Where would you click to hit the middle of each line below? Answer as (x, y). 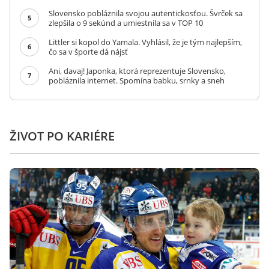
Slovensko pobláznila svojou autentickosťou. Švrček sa (146, 13)
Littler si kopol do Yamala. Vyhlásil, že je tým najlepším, (145, 42)
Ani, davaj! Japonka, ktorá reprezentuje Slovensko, (137, 71)
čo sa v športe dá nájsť (88, 52)
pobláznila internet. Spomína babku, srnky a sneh (137, 80)
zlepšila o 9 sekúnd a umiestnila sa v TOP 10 (126, 23)
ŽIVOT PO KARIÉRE (62, 136)
